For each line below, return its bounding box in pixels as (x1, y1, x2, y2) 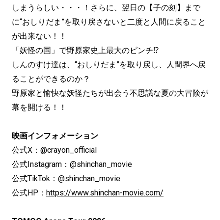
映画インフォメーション (12, 131, 98, 140)
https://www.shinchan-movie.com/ (46, 188, 164, 197)
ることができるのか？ (12, 74, 90, 83)
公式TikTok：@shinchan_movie (12, 173, 120, 183)
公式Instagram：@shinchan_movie (12, 159, 132, 169)
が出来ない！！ (12, 31, 67, 41)
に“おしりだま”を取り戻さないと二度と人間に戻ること (12, 17, 206, 27)
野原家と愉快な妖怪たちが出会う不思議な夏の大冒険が (12, 88, 208, 98)
